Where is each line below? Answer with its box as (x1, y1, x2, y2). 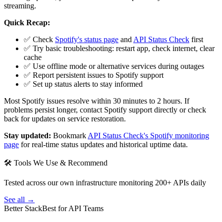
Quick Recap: (4, 18, 50, 27)
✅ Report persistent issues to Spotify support (24, 70, 164, 79)
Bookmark (51, 131, 88, 140)
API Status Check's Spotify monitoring (88, 131, 209, 140)
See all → (4, 195, 35, 204)
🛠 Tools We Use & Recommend (4, 158, 108, 167)
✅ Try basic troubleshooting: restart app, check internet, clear (24, 44, 215, 53)
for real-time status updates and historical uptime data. (19, 140, 188, 149)
